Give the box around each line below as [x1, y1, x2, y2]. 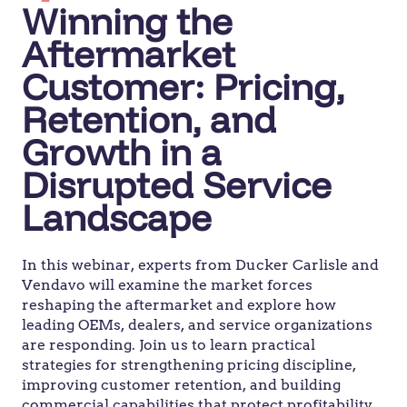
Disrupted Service [22, 162, 332, 207]
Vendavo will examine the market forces [22, 276, 313, 293]
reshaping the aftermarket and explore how [22, 296, 336, 313]
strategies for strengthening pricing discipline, [22, 356, 356, 373]
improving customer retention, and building [22, 376, 341, 393]
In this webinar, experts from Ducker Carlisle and [22, 256, 379, 273]
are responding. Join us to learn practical [22, 336, 315, 353]
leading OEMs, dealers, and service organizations [22, 316, 372, 333]
